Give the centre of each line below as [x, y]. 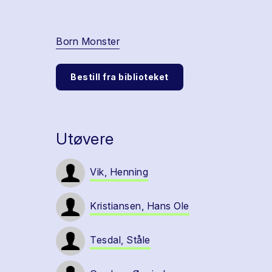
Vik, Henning [119, 172]
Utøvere [85, 139]
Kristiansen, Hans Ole [140, 206]
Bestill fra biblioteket [120, 77]
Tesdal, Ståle [120, 240]
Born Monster [88, 41]
